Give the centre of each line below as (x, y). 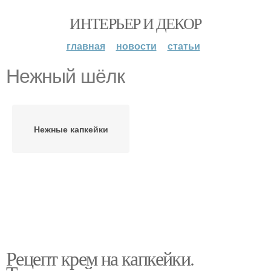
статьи (184, 46)
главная (86, 46)
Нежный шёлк (65, 76)
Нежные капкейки (71, 129)
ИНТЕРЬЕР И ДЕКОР (135, 23)
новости (136, 46)
